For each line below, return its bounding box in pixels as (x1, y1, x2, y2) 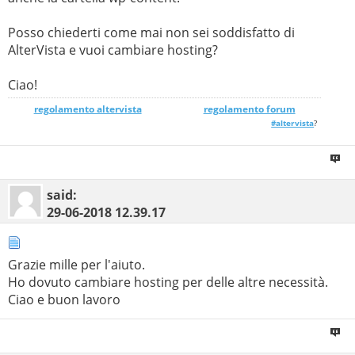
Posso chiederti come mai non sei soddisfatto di (8, 23, 295, 41)
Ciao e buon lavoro (8, 290, 120, 308)
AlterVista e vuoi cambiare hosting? (8, 40, 218, 59)
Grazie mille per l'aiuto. (8, 255, 145, 273)
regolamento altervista (33, 101, 142, 116)
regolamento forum (203, 101, 296, 116)
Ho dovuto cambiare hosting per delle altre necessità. (8, 273, 328, 291)
